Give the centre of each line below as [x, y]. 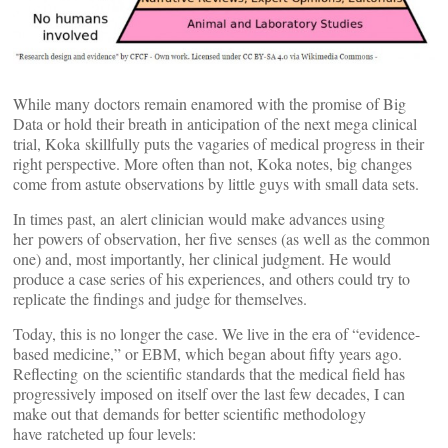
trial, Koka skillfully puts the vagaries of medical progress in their [218, 144]
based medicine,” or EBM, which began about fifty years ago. [207, 354]
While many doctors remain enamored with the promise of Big [209, 104]
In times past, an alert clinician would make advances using [199, 219]
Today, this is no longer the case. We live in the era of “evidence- [216, 334]
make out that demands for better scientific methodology [189, 414]
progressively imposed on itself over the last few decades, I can [209, 394]
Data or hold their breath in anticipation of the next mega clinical [215, 124]
